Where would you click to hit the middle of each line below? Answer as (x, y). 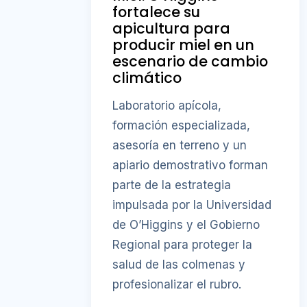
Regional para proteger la (183, 245)
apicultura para (172, 28)
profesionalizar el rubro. (177, 285)
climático (147, 77)
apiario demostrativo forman (191, 165)
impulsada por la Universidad (192, 205)
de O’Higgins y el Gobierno (186, 225)
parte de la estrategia (172, 185)
